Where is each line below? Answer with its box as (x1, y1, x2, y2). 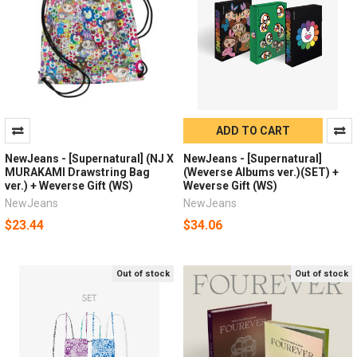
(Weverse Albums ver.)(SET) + (182, 165, 339, 178)
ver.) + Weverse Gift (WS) (4, 178, 133, 192)
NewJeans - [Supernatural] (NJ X (4, 151, 174, 165)
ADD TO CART (216, 124, 290, 137)
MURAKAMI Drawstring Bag (4, 165, 150, 178)
